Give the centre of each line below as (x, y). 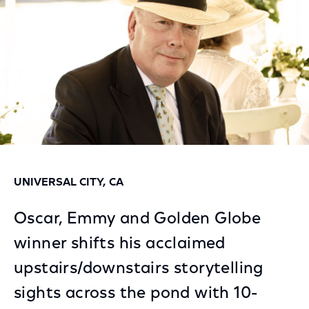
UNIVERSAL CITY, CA (69, 183)
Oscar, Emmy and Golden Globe (138, 219)
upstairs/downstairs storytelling (139, 269)
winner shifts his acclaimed (120, 244)
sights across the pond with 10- (136, 294)
